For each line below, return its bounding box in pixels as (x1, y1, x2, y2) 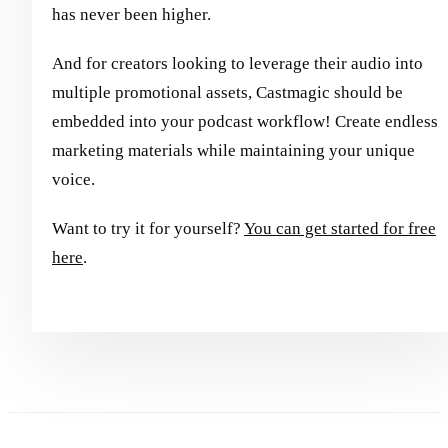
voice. (52, 170, 95, 190)
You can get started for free (244, 219, 436, 239)
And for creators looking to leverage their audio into (52, 54, 423, 74)
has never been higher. (52, 5, 211, 25)
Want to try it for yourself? (52, 219, 244, 239)
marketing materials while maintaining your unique (52, 141, 415, 161)
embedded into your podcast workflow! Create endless (52, 112, 438, 132)
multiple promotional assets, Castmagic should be (52, 83, 403, 103)
